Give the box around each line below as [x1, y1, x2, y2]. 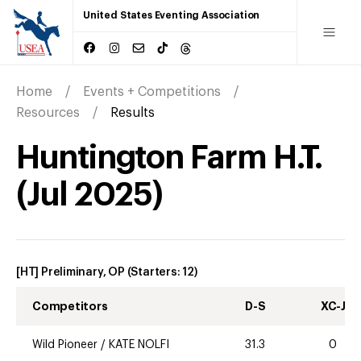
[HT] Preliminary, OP [16, 266, 125, 278]
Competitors [32, 300, 108, 312]
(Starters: [127, 266, 183, 278]
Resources [16, 106, 80, 119]
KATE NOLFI [109, 338, 169, 351]
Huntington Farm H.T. [16, 141, 323, 174]
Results [110, 106, 155, 119]
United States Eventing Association [83, 10, 260, 20]
